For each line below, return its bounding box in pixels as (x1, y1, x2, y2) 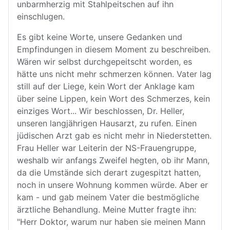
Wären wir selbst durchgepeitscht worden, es (17, 56, 192, 67)
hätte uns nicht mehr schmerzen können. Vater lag (17, 69, 212, 79)
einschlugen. (17, 11, 65, 22)
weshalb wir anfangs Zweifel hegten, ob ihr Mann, (17, 155, 209, 165)
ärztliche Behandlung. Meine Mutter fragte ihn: (17, 204, 196, 215)
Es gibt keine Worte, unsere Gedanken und (17, 32, 182, 42)
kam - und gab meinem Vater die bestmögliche (17, 192, 199, 202)
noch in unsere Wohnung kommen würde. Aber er (17, 180, 208, 190)
